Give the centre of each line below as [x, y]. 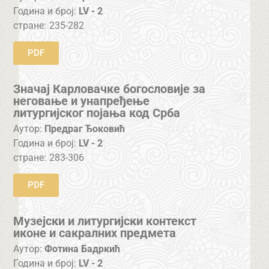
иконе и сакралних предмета [95, 233]
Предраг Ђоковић [85, 128]
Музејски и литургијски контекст [105, 221]
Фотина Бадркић [83, 249]
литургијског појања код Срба [97, 113]
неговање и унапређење [82, 101]
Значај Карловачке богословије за [110, 89]
